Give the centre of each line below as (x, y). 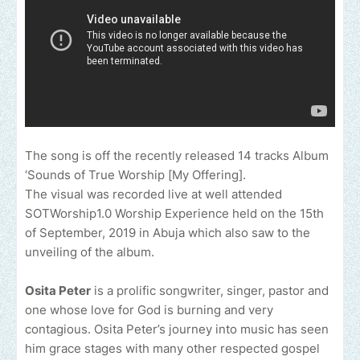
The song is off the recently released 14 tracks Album (177, 156)
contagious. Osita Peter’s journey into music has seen (177, 329)
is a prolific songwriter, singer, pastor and (210, 291)
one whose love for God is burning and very (149, 310)
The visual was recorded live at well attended (153, 194)
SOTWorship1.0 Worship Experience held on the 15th (174, 214)
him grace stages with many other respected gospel (172, 349)
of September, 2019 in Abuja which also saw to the (168, 233)
